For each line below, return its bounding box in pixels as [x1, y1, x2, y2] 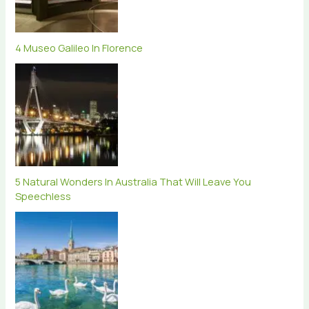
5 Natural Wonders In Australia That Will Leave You [15, 175, 252, 189]
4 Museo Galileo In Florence [15, 41, 143, 55]
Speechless [15, 189, 72, 203]
